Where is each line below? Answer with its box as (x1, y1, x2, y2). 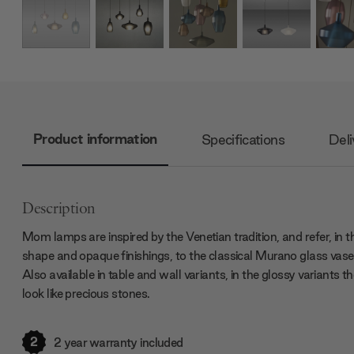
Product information (33, 130, 157, 149)
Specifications (201, 130, 284, 149)
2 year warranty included (54, 334, 183, 351)
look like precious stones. (22, 285, 150, 302)
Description (22, 201, 96, 217)
